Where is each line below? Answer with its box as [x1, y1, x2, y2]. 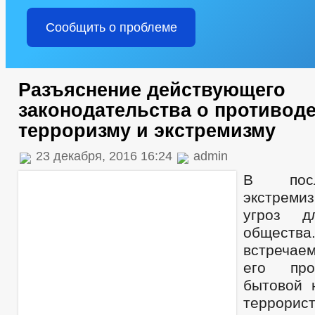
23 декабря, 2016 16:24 [32, 149, 176, 163]
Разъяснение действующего [18, 79, 285, 101]
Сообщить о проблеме [45, 20, 177, 34]
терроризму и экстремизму [18, 120, 276, 141]
